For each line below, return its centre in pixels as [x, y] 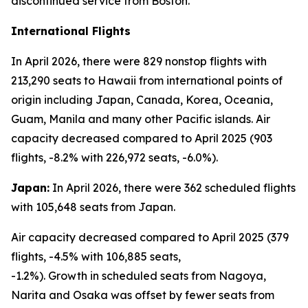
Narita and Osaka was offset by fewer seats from [143, 295]
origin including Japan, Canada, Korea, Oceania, [142, 100]
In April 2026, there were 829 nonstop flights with [139, 61]
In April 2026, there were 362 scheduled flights [173, 188]
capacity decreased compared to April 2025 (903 [142, 138]
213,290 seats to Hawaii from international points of [147, 80]
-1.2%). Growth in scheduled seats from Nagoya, [139, 276]
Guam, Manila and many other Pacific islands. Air [141, 119]
